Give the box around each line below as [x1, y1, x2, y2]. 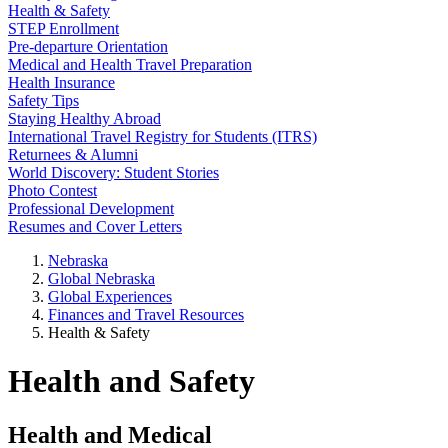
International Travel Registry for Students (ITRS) [8, 128, 317, 145]
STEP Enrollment [8, 20, 119, 37]
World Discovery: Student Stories [8, 164, 219, 181]
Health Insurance [8, 74, 115, 91]
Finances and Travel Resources [48, 306, 244, 323]
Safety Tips [8, 92, 79, 109]
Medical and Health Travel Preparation [8, 56, 252, 73]
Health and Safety [8, 363, 255, 400]
